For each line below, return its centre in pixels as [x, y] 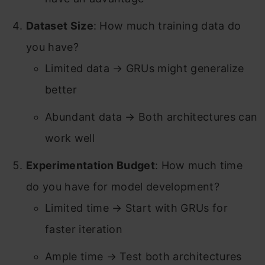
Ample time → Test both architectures [143, 257]
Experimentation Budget [91, 166]
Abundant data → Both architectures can [151, 117]
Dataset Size [60, 26]
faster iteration [84, 230]
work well [70, 138]
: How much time [199, 166]
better [61, 90]
